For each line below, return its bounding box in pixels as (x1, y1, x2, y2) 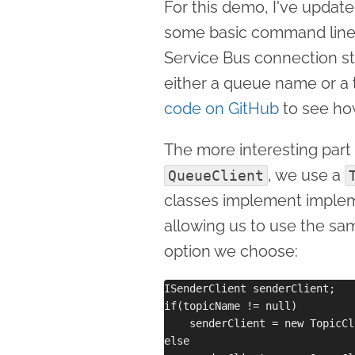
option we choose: (164, 241, 298, 261)
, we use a (268, 165, 345, 185)
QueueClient (168, 166, 264, 184)
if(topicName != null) (164, 299, 297, 312)
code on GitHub (164, 98, 279, 118)
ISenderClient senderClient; (164, 281, 335, 295)
